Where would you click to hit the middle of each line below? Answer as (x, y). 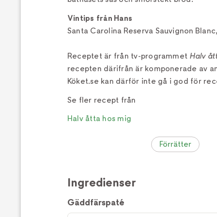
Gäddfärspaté (96, 202)
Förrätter (175, 144)
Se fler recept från (102, 100)
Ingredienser (102, 183)
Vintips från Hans (100, 18)
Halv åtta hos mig (100, 119)
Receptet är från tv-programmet (129, 56)
